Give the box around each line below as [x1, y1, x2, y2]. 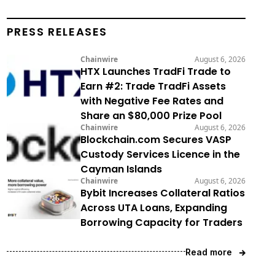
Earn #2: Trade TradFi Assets [80, 79, 226, 93]
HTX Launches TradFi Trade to [80, 64, 231, 79]
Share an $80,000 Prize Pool [80, 108, 222, 123]
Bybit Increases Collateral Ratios [80, 185, 245, 200]
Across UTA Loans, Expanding [80, 200, 227, 215]
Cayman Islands [80, 161, 162, 176]
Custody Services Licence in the [80, 147, 240, 161]
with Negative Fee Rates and [80, 93, 223, 108]
